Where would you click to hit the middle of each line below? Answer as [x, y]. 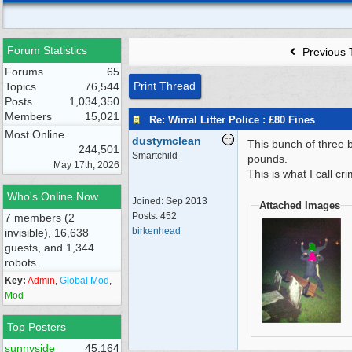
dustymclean [167, 141]
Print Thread [165, 86]
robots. [22, 262]
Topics [20, 86]
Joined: [149, 201]
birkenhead [156, 231]
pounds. [268, 159]
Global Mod [84, 280]
